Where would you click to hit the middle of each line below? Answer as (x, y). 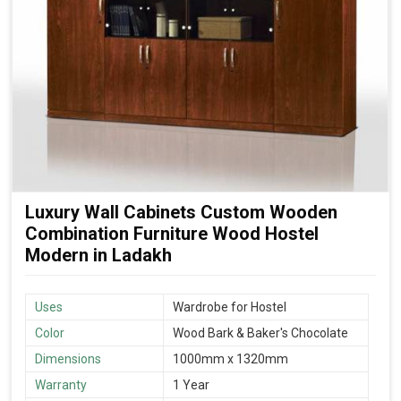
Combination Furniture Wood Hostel (172, 234)
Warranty (61, 385)
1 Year (191, 385)
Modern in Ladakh (98, 256)
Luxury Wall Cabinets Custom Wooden (181, 213)
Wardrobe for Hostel (230, 307)
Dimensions (68, 359)
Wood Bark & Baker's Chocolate (260, 333)
